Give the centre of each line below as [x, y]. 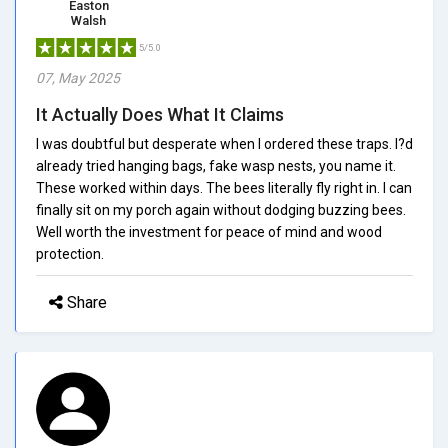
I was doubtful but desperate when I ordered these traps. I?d [224, 143]
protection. [70, 253]
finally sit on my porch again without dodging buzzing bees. [221, 209]
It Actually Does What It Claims [160, 114]
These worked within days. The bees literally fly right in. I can [224, 187]
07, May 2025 [78, 77]
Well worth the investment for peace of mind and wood [209, 231]
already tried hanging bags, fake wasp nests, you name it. [216, 165]
